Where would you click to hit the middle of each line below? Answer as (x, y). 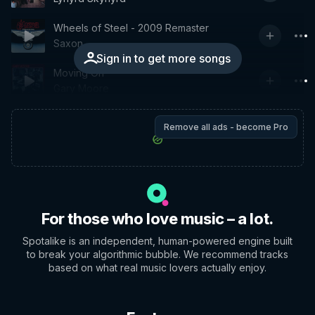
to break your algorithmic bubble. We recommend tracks (157, 254)
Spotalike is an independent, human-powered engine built (157, 241)
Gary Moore (81, 88)
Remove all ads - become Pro (226, 127)
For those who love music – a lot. (157, 219)
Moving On (79, 73)
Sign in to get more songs (163, 58)
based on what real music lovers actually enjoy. (157, 268)
